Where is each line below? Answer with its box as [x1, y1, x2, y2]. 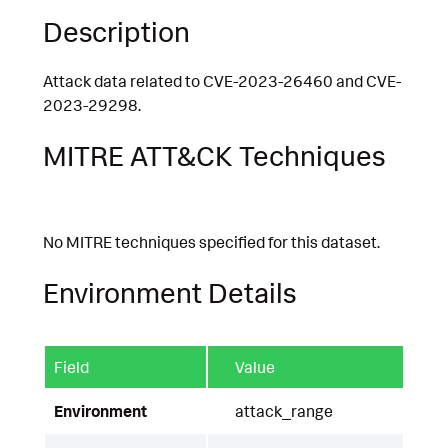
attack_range [235, 400, 333, 421]
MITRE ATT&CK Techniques [43, 137, 385, 173]
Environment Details [43, 274, 296, 310]
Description [43, 13, 190, 49]
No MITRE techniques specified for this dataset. [43, 232, 380, 253]
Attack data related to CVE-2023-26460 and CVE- [43, 71, 401, 92]
